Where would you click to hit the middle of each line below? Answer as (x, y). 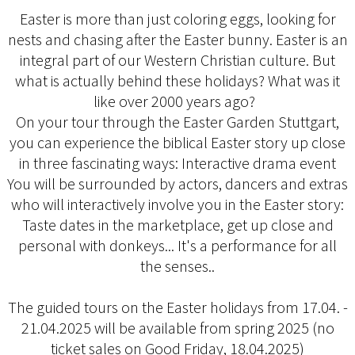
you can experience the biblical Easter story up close (177, 142)
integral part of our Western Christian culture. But (177, 59)
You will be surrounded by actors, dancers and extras (177, 183)
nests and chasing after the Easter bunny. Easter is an (177, 39)
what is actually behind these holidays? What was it (177, 80)
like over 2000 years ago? (177, 101)
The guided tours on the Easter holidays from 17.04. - (177, 307)
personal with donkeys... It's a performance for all (177, 245)
